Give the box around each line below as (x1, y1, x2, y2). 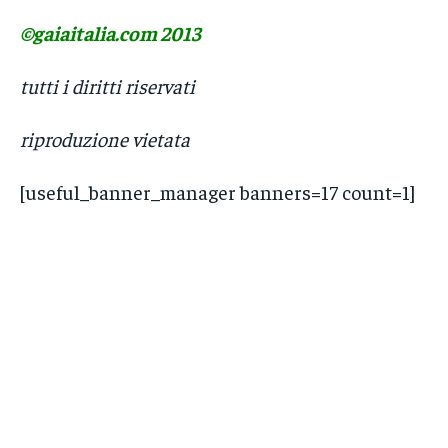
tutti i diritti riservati (20, 73, 195, 99)
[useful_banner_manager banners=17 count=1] (20, 179, 415, 205)
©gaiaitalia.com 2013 (20, 20, 201, 46)
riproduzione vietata (20, 126, 190, 152)
